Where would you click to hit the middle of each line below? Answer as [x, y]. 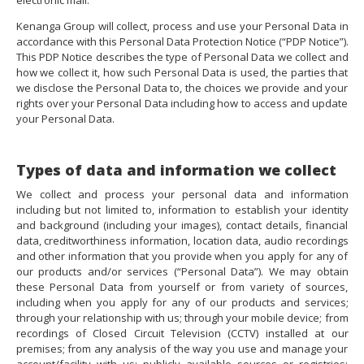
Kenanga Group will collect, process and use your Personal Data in [182, 26]
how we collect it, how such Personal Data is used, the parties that [182, 73]
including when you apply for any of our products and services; [182, 303]
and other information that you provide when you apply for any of [182, 256]
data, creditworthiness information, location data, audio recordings [182, 241]
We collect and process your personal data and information [182, 195]
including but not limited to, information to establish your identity [182, 210]
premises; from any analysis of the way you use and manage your [182, 349]
